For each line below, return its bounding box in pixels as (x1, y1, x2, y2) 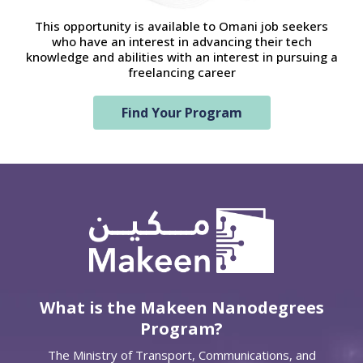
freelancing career (127, 64, 236, 81)
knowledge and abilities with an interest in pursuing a (25, 49, 338, 66)
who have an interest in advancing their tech (51, 33, 312, 50)
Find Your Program (121, 104, 242, 122)
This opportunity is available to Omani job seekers (35, 18, 328, 35)
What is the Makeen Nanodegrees (39, 297, 324, 319)
